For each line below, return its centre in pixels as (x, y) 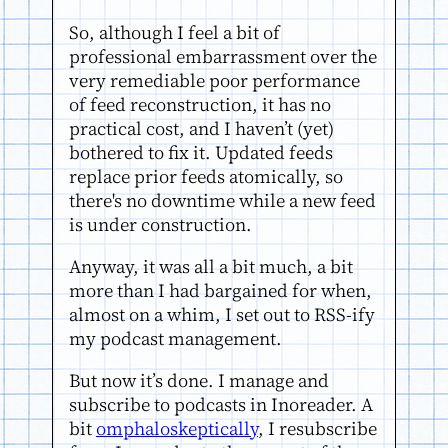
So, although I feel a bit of (174, 32)
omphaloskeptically (177, 429)
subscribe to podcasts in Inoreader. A (221, 405)
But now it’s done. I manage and (199, 381)
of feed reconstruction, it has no (200, 104)
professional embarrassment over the (223, 56)
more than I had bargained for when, (220, 290)
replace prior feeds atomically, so (206, 176)
